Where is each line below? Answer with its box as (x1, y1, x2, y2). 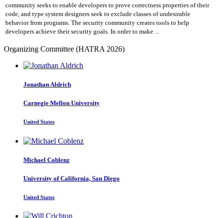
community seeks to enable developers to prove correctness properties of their (5, 1, 209, 9)
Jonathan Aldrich (23, 81, 71, 89)
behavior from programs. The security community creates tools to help (5, 19, 189, 27)
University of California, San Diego (23, 174, 120, 182)
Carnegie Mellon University (23, 99, 100, 107)
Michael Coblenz (23, 156, 70, 163)
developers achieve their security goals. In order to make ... (5, 28, 159, 36)
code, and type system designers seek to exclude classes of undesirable (5, 10, 190, 18)
